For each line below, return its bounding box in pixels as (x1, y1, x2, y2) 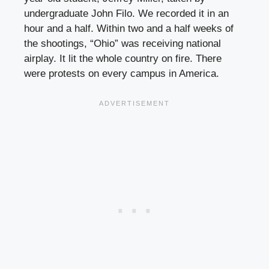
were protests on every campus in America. (24, 67, 219, 79)
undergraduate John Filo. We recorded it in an (24, 7, 229, 19)
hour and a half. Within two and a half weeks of (24, 22, 234, 34)
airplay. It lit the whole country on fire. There (24, 52, 222, 64)
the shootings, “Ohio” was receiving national (24, 37, 221, 49)
